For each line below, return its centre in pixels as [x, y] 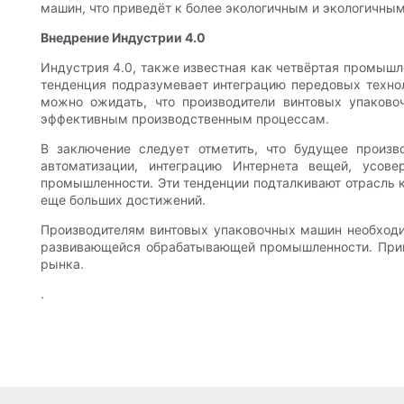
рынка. [62, 264]
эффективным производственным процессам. [185, 119]
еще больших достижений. [123, 200]
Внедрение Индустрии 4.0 [123, 38]
